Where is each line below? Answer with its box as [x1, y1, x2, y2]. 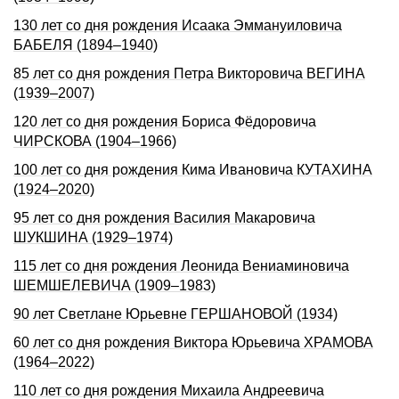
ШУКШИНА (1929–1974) [13, 230, 173, 245]
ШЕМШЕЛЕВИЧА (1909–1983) [13, 278, 216, 293]
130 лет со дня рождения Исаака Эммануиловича [13, 18, 342, 33]
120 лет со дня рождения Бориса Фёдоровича [13, 114, 316, 129]
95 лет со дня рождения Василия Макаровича [13, 210, 315, 225]
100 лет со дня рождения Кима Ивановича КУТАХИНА [13, 162, 372, 177]
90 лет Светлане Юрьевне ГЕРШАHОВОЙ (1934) [13, 306, 338, 322]
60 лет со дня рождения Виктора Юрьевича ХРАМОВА [13, 335, 373, 350]
